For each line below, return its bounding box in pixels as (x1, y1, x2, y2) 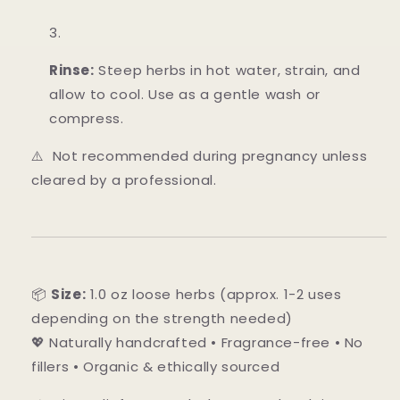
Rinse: (49, 61, 95, 80)
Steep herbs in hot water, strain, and (94, 61, 361, 80)
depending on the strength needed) (31, 309, 293, 329)
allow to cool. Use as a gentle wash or (49, 85, 321, 104)
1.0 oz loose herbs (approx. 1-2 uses (86, 285, 342, 304)
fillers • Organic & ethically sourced (31, 357, 280, 377)
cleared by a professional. (31, 171, 217, 190)
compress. (49, 109, 124, 129)
